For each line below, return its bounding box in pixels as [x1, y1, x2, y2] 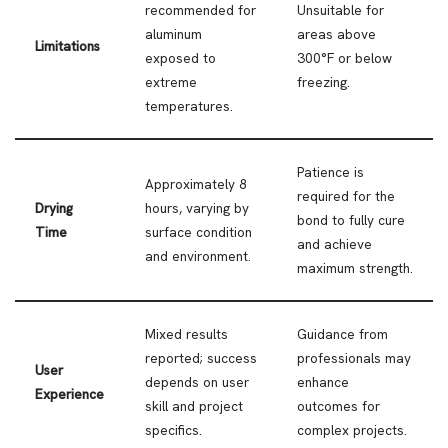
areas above [297, 25, 376, 44]
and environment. [145, 247, 251, 266]
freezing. [297, 73, 350, 92]
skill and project [145, 397, 243, 416]
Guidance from [297, 325, 388, 344]
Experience [35, 385, 104, 404]
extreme [145, 73, 197, 92]
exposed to [145, 49, 216, 68]
